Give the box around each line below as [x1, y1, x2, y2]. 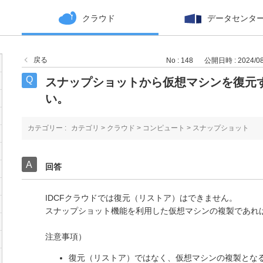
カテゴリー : [27, 124, 68, 132]
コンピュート [142, 124, 185, 132]
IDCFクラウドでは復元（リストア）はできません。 [45, 193, 237, 203]
